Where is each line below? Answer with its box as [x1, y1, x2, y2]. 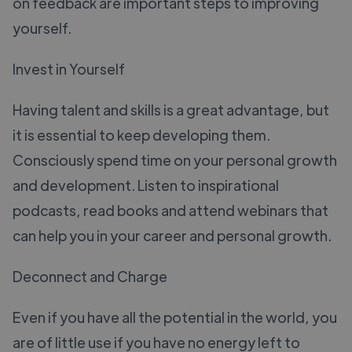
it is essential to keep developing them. [13, 125, 270, 144]
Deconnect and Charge [13, 266, 167, 285]
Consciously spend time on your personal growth [13, 150, 337, 169]
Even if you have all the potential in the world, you [13, 307, 337, 326]
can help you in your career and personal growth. [13, 225, 332, 244]
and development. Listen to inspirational [13, 175, 279, 194]
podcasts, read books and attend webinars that [13, 200, 328, 219]
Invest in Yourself [13, 59, 125, 78]
